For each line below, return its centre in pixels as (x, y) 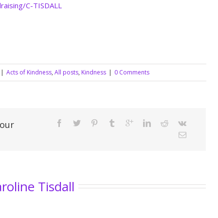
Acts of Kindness (29, 72)
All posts (66, 72)
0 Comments (132, 72)
